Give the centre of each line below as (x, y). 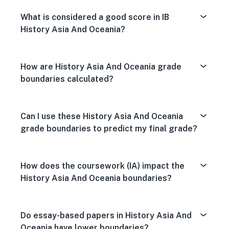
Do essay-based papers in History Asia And (106, 215)
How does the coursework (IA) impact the (102, 166)
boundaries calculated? (67, 79)
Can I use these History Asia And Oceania (102, 116)
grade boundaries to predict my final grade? (109, 129)
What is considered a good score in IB (95, 17)
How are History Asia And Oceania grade (101, 67)
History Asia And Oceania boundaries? (96, 178)
